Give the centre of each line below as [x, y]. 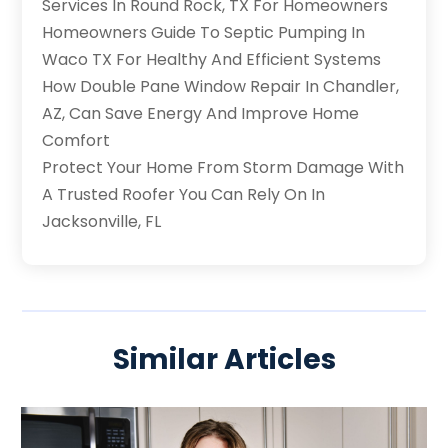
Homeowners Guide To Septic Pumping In [204, 32]
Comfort [76, 140]
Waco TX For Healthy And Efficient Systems [212, 59]
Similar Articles [224, 359]
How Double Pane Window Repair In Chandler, [221, 86]
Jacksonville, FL [102, 221]
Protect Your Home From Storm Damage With [223, 167]
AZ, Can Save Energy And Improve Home [201, 113]
